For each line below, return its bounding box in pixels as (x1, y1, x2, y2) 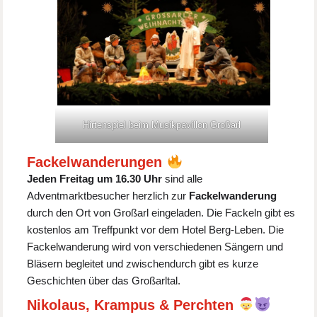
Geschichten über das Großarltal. (27, 275, 181, 287)
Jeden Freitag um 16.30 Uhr (27, 173, 163, 185)
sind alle (162, 173, 203, 185)
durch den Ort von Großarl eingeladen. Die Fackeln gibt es (27, 207, 296, 219)
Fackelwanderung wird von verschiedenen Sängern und (27, 241, 284, 253)
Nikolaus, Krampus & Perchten (27, 297, 234, 313)
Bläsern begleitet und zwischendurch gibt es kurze (27, 258, 259, 270)
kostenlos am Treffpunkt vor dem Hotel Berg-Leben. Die (27, 224, 284, 236)
